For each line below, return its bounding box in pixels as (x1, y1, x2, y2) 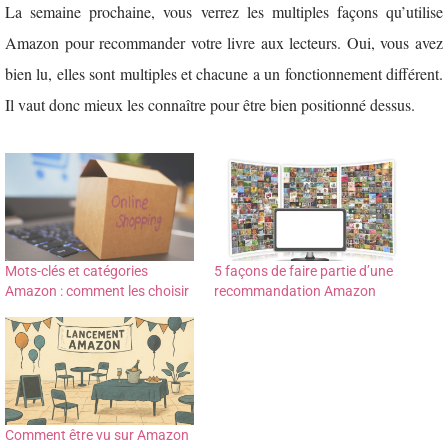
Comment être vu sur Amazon (5, 427, 189, 444)
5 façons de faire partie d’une (214, 263, 393, 280)
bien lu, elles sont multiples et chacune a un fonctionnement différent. (5, 63, 443, 85)
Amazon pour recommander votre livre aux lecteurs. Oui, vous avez (5, 32, 443, 54)
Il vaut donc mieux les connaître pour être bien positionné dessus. (5, 94, 415, 116)
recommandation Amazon (214, 283, 376, 300)
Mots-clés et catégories (5, 263, 148, 280)
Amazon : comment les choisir (5, 283, 189, 300)
